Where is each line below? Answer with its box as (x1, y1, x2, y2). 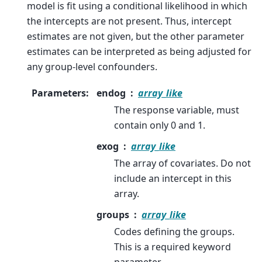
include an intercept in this (114, 171, 232, 185)
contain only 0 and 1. (114, 118, 205, 132)
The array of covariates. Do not (114, 156, 251, 170)
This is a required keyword (114, 240, 231, 253)
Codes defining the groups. (114, 225, 235, 238)
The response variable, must (114, 103, 239, 116)
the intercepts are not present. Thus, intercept (27, 15, 232, 28)
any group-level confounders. (27, 60, 157, 74)
